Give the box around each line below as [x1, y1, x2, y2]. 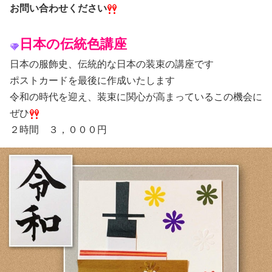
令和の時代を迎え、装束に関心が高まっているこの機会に [10, 91, 262, 102]
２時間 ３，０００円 [10, 124, 107, 135]
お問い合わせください [10, 2, 107, 13]
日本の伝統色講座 [19, 36, 127, 52]
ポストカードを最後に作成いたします [10, 75, 175, 86]
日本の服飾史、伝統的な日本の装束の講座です [10, 58, 214, 69]
